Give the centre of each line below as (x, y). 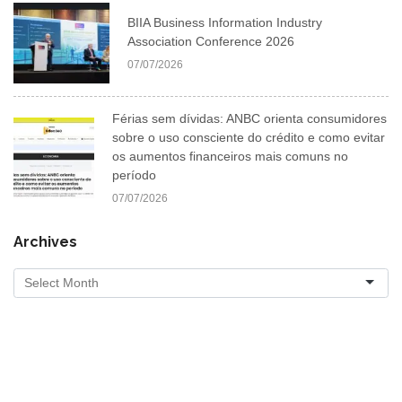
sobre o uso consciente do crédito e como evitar (249, 137)
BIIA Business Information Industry (225, 22)
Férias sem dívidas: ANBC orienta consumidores (249, 118)
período (134, 175)
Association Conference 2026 (211, 41)
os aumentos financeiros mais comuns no (230, 156)
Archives (45, 241)
